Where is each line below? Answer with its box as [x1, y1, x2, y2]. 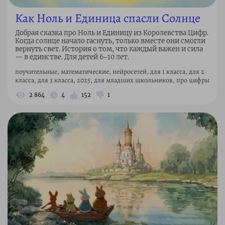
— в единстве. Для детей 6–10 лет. [15, 53, 129, 62]
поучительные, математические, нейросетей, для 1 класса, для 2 [15, 67, 204, 77]
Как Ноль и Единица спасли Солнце [15, 10, 200, 27]
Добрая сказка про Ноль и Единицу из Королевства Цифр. [15, 29, 208, 38]
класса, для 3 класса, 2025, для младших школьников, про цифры [15, 75, 209, 85]
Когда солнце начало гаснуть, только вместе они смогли [15, 37, 205, 46]
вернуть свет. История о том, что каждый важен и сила [15, 45, 203, 54]
